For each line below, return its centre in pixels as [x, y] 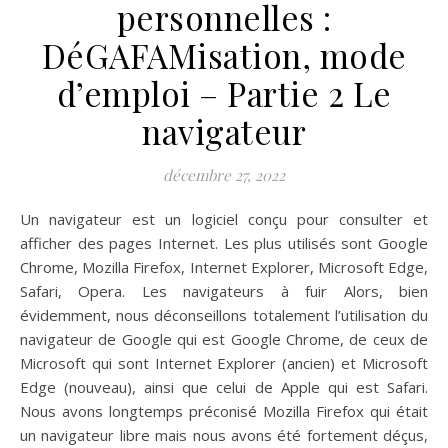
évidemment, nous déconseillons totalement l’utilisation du [224, 315]
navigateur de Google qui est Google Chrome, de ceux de [224, 339]
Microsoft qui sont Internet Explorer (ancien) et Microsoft [224, 363]
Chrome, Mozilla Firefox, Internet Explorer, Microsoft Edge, [224, 267]
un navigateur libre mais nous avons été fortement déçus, [224, 435]
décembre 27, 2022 [224, 175]
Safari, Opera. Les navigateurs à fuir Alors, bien [224, 291]
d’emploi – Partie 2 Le [224, 93]
